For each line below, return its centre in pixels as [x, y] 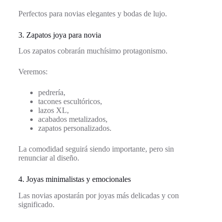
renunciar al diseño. [49, 158]
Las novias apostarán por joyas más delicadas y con [98, 196]
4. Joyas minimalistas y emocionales [74, 179]
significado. [36, 205]
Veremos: [33, 72]
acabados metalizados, [73, 119]
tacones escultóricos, [70, 102]
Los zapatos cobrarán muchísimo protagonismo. [93, 51]
